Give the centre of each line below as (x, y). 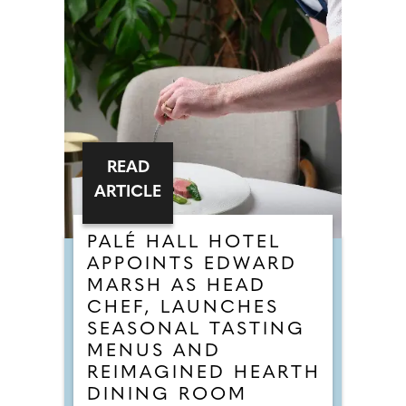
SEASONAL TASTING (196, 330)
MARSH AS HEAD (177, 286)
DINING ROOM (167, 395)
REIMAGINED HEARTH (204, 373)
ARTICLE (128, 193)
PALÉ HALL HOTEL (184, 243)
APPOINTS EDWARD (192, 265)
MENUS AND (154, 352)
